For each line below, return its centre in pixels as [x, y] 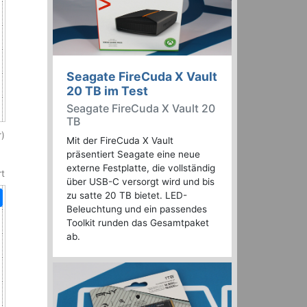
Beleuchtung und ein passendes [137, 209]
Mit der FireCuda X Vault [120, 141]
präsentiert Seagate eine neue [133, 155]
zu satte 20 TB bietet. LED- [127, 196]
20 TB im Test [107, 91]
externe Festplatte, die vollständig [141, 168]
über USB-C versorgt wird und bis [140, 182]
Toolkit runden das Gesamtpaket [138, 223]
